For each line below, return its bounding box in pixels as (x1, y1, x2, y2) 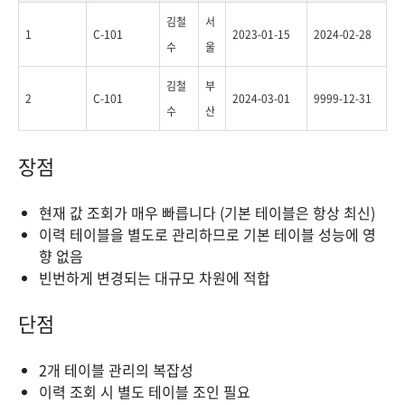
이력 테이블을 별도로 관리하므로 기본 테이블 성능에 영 (39, 223, 376, 245)
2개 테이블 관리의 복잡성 (39, 359, 193, 381)
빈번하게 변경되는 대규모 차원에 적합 (39, 267, 270, 288)
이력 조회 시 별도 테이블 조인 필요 (39, 381, 250, 402)
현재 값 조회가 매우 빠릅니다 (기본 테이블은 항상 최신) (39, 202, 375, 223)
